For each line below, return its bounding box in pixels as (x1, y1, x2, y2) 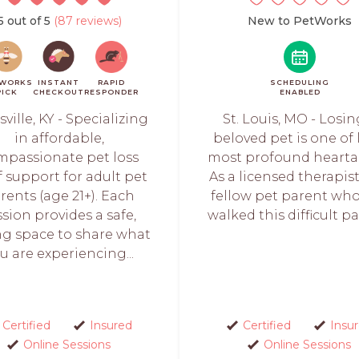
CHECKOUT (32, 87, 84, 96)
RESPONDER (83, 87, 139, 96)
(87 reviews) (50, 13, 122, 28)
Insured (89, 317, 132, 333)
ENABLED (279, 87, 321, 96)
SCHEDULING (270, 77, 329, 87)
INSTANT (37, 77, 79, 87)
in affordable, (14, 130, 104, 146)
